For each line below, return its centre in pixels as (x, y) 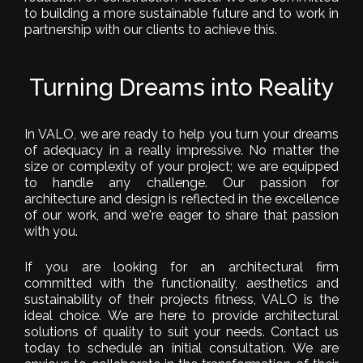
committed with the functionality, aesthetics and (181, 283)
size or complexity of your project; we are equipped (181, 166)
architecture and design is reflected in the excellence (181, 199)
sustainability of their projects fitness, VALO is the (181, 299)
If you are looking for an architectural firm (181, 267)
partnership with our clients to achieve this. (151, 29)
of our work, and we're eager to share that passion (181, 215)
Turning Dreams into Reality (181, 87)
